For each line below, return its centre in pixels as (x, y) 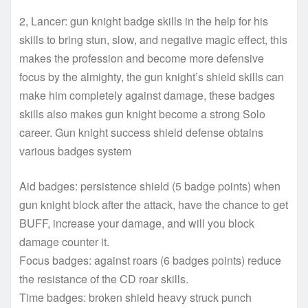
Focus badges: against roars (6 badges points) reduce (150, 260)
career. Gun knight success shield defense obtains (141, 132)
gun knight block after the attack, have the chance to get (154, 204)
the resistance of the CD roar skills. (104, 278)
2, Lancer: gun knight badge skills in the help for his (144, 21)
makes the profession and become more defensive (142, 58)
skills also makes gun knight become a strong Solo (142, 113)
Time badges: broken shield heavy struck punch (135, 297)
